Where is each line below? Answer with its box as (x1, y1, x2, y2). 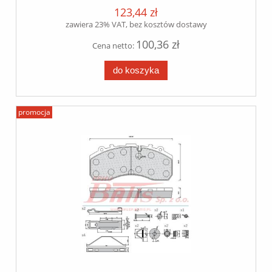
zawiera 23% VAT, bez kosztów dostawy (65, 19, 207, 30)
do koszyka (113, 64, 159, 75)
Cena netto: (92, 40, 136, 51)
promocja (18, 107, 50, 118)
